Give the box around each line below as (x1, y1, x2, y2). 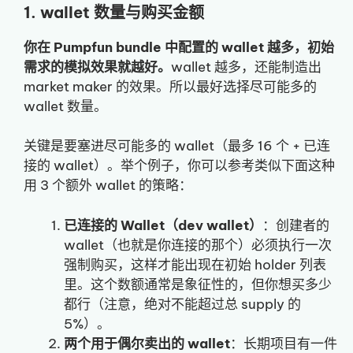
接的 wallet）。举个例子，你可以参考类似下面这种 (24, 157, 335, 175)
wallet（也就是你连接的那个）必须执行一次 (64, 236, 332, 254)
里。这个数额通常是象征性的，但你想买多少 (64, 275, 332, 293)
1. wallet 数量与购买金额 (24, 2, 204, 22)
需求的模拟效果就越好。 (24, 58, 171, 76)
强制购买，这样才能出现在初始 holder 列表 (64, 255, 326, 273)
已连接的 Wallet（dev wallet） (64, 216, 262, 234)
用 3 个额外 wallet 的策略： (24, 176, 192, 195)
